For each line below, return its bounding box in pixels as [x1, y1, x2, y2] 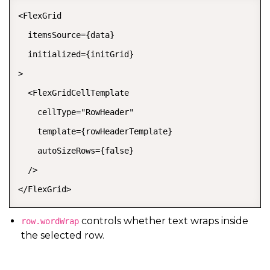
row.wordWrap [21, 216, 79, 226]
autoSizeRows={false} [18, 145, 134, 155]
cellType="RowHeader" [18, 107, 134, 117]
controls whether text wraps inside [79, 215, 248, 227]
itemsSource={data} [18, 30, 115, 40]
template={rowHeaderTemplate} [18, 126, 172, 136]
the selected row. [21, 229, 104, 241]
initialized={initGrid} [18, 49, 134, 59]
